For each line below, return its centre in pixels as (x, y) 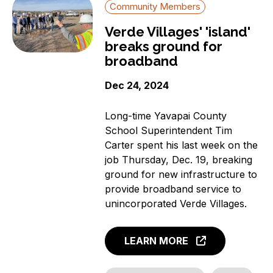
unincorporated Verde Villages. (176, 204)
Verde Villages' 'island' (178, 32)
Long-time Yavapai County (166, 116)
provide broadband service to (173, 189)
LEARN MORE (157, 240)
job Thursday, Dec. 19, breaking (179, 160)
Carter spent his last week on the (182, 145)
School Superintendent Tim (169, 131)
